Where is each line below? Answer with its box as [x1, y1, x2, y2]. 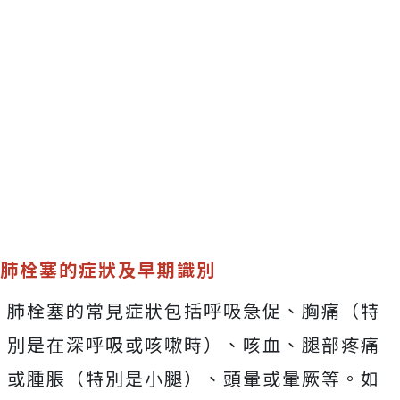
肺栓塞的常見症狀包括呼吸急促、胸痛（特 [7, 297, 380, 324]
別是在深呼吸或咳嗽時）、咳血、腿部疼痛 [7, 331, 380, 358]
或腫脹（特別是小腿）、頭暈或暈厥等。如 [7, 365, 380, 392]
